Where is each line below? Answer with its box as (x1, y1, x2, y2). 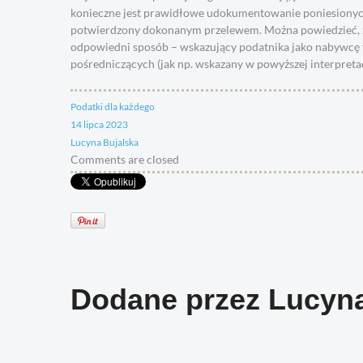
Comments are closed (70, 152, 179, 166)
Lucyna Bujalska (70, 136, 139, 148)
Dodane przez (70, 283, 268, 317)
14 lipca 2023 (70, 118, 128, 130)
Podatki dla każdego (70, 100, 155, 113)
